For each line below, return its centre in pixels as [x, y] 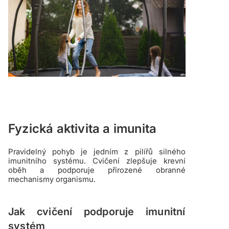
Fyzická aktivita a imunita [83, 129]
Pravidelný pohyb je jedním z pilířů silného [97, 152]
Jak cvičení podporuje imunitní [97, 212]
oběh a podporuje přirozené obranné [97, 170]
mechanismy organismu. [52, 179]
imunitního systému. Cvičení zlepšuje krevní [97, 161]
